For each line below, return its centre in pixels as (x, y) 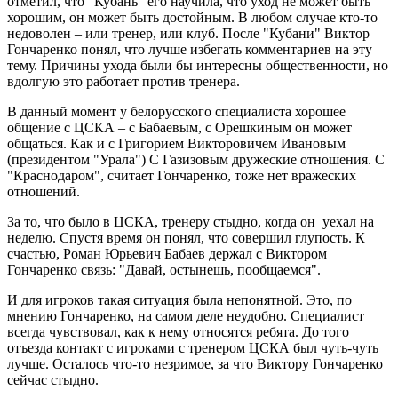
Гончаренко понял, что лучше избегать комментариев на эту (190, 49)
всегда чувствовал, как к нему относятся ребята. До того (178, 331)
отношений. (44, 191)
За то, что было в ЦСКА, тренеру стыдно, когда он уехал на (191, 221)
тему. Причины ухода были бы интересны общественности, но (198, 65)
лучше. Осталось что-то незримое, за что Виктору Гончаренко (195, 363)
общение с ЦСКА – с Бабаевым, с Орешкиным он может (179, 127)
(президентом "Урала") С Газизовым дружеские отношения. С (196, 159)
